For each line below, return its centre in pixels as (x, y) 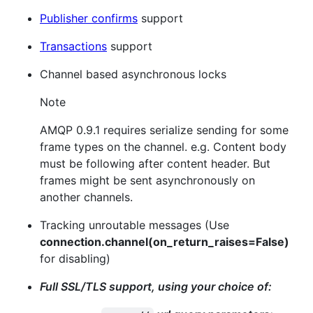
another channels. (86, 197)
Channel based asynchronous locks (133, 74)
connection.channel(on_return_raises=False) (165, 241)
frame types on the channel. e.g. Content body (163, 146)
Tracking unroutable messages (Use (134, 225)
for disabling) (75, 258)
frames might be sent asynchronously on (147, 180)
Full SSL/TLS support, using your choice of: (156, 286)
